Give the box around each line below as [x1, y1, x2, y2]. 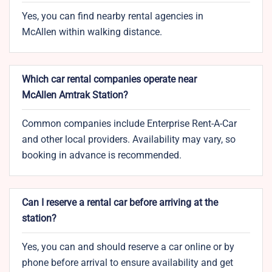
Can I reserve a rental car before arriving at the [22, 197, 218, 209]
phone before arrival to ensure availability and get [22, 257, 233, 269]
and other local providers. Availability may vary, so [22, 134, 236, 146]
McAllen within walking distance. [22, 26, 165, 38]
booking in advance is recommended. [22, 149, 182, 161]
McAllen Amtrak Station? [22, 89, 128, 101]
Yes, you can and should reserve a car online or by [22, 241, 234, 253]
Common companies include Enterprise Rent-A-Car [22, 118, 237, 130]
